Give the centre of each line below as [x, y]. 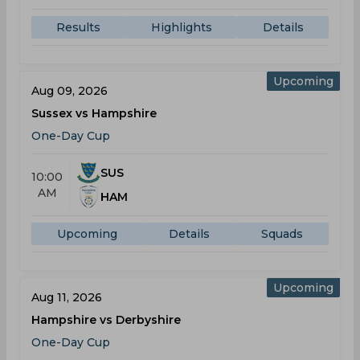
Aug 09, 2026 [70, 91]
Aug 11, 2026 [67, 297]
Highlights [182, 27]
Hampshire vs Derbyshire [106, 320]
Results [79, 27]
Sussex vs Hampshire [94, 113]
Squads [282, 234]
